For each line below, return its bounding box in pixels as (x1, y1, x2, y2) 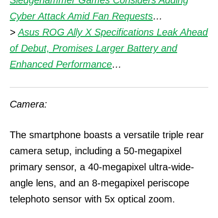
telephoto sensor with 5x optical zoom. (10, 194, 175, 204)
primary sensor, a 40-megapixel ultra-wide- (10, 162, 194, 172)
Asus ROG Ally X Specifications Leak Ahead (18, 27, 208, 37)
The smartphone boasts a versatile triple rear (10, 129, 204, 140)
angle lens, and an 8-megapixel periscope (10, 178, 189, 188)
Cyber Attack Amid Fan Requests (10, 11, 153, 21)
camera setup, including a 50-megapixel (10, 145, 182, 156)
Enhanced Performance (10, 59, 112, 70)
